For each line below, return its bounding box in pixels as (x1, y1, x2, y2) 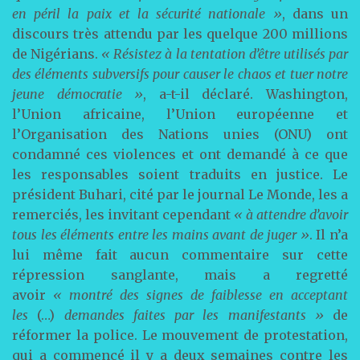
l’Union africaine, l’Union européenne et (12, 106, 348, 122)
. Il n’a (309, 227, 349, 243)
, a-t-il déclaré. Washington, (143, 86, 349, 102)
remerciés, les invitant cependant (12, 207, 234, 223)
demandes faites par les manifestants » (63, 307, 324, 323)
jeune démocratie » (12, 86, 144, 102)
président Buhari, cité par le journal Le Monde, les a (12, 186, 348, 202)
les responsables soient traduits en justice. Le (12, 166, 348, 182)
